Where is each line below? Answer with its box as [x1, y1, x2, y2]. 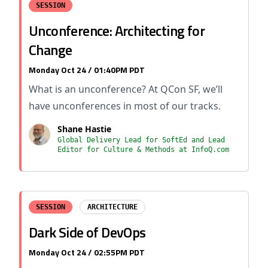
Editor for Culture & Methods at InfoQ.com [57, 145, 229, 154]
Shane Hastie [57, 123, 111, 135]
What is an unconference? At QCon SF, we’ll [29, 83, 223, 96]
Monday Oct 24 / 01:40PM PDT [29, 63, 145, 76]
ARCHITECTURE [87, 203, 138, 211]
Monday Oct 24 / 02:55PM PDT [29, 246, 145, 258]
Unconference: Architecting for [29, 20, 205, 41]
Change [29, 39, 72, 60]
